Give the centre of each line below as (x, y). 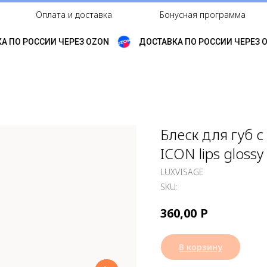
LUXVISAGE (182, 172)
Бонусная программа (203, 15)
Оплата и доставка (74, 15)
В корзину (201, 247)
